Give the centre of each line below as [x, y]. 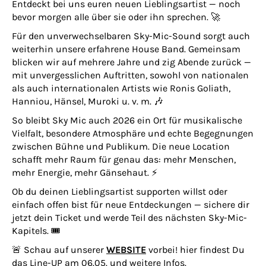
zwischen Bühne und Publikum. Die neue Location [121, 146]
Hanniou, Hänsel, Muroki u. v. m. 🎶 [88, 101]
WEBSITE [126, 250]
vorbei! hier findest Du [195, 250]
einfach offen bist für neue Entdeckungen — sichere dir [131, 205]
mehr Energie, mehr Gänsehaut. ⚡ [85, 172]
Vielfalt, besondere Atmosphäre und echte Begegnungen [133, 133]
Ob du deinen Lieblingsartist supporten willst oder [120, 191]
